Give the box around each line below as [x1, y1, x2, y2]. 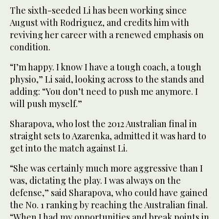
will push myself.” [10, 97, 82, 109]
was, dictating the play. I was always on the [10, 174, 181, 186]
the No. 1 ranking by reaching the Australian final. [10, 198, 208, 211]
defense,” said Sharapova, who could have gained [10, 186, 208, 198]
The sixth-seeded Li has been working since [10, 4, 187, 16]
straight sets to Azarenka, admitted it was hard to [10, 130, 206, 142]
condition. [10, 41, 50, 53]
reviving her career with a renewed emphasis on [10, 28, 204, 41]
